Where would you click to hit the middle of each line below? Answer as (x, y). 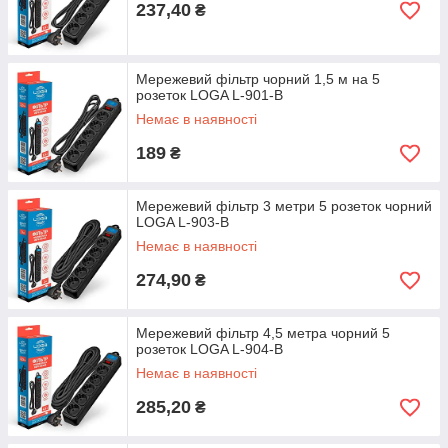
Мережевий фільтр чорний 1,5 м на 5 (258, 79)
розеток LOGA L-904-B (209, 349)
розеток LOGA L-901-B (209, 95)
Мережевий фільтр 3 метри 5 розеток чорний (284, 206)
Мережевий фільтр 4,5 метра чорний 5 (263, 333)
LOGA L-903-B (182, 222)
